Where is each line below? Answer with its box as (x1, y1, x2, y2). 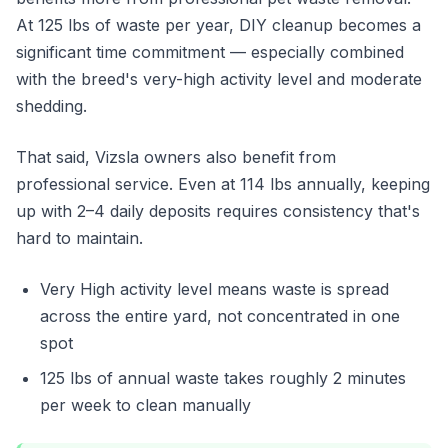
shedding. (16, 96, 87, 116)
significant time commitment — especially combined (16, 42, 404, 62)
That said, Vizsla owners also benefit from (16, 147, 336, 167)
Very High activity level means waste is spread (40, 279, 389, 299)
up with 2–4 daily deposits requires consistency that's (16, 201, 420, 221)
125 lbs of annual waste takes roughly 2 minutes (40, 368, 406, 388)
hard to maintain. (16, 228, 143, 248)
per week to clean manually (40, 395, 251, 415)
